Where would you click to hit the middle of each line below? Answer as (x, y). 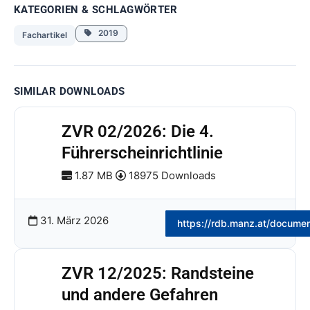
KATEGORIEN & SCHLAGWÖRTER (96, 10)
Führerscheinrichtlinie (142, 153)
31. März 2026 (73, 220)
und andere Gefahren (140, 295)
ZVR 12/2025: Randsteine (158, 273)
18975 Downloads (171, 175)
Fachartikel (45, 35)
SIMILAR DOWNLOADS (70, 91)
